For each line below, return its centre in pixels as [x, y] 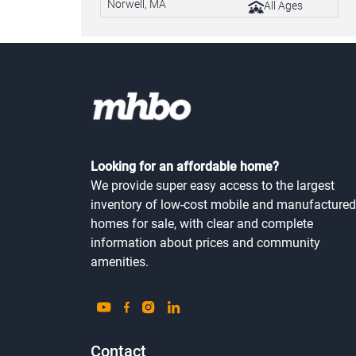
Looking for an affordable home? [185, 166]
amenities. [120, 261]
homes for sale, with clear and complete [202, 223]
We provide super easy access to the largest [213, 185]
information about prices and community [205, 242]
